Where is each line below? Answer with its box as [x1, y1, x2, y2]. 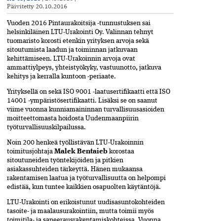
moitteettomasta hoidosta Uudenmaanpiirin [7, 114, 139, 122]
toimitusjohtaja [7, 147, 54, 155]
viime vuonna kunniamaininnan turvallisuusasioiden [7, 106, 164, 113]
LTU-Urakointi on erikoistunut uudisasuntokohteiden [7, 198, 165, 206]
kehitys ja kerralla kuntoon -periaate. [7, 73, 116, 80]
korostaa [108, 147, 134, 155]
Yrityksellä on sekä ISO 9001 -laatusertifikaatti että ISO [7, 88, 170, 95]
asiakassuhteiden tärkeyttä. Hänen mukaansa [7, 165, 143, 173]
